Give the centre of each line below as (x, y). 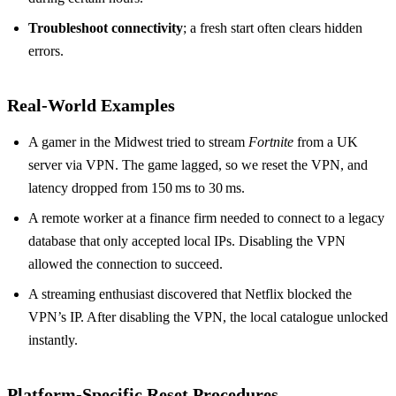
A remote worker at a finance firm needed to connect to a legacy (206, 218)
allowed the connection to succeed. (126, 264)
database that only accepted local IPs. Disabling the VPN (187, 241)
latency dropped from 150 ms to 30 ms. (137, 188)
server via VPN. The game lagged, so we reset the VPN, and (198, 165)
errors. (46, 51)
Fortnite (271, 142)
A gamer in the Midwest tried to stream (138, 142)
